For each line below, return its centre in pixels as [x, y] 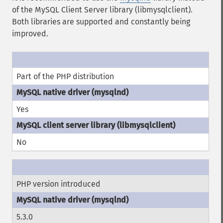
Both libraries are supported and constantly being [101, 22]
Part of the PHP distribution [65, 76]
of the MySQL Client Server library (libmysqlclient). [102, 10]
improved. [30, 34]
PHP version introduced [58, 184]
